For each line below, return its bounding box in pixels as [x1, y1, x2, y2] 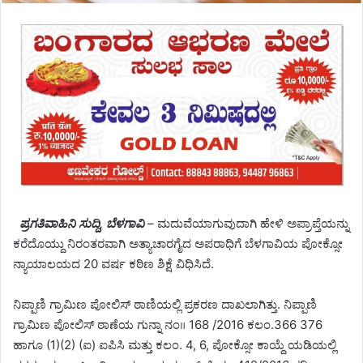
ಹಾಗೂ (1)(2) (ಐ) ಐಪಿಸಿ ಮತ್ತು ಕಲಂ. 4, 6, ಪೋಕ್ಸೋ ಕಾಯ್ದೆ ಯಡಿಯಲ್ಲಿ [13, 337, 336, 353]
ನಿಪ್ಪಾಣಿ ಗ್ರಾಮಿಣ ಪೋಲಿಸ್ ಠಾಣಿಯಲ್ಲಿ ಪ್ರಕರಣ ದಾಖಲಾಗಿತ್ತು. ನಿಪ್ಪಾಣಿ [13, 297, 317, 313]
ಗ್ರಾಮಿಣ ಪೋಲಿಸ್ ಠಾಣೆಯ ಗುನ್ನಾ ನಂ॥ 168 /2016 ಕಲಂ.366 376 [13, 317, 322, 333]
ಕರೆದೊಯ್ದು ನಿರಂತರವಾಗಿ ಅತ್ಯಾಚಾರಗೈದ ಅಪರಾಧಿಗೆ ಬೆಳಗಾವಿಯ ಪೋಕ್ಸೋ [13, 236, 343, 252]
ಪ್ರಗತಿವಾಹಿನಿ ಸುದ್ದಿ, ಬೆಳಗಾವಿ [13, 216, 147, 232]
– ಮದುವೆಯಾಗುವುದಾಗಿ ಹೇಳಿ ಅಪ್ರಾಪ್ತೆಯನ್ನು [147, 216, 349, 232]
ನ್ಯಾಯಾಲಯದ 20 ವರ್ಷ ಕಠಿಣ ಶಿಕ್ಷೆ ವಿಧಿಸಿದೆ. [13, 256, 214, 272]
